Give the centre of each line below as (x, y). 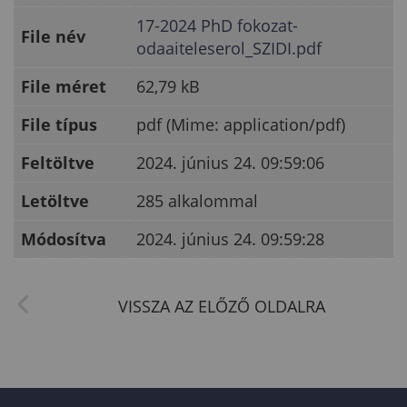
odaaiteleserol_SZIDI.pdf (229, 48)
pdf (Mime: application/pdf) (241, 124)
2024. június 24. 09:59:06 (230, 163)
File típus (59, 124)
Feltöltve (58, 163)
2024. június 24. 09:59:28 (230, 239)
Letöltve (55, 201)
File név (53, 36)
